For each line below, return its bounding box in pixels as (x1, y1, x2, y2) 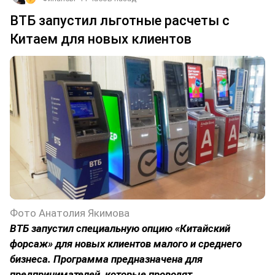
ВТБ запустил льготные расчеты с (10, 12, 230, 28)
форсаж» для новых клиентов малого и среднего (10, 237, 242, 250)
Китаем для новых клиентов (10, 31, 192, 47)
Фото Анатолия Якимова (10, 206, 130, 219)
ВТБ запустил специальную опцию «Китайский (10, 222, 230, 234)
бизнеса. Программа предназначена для (10, 252, 203, 265)
